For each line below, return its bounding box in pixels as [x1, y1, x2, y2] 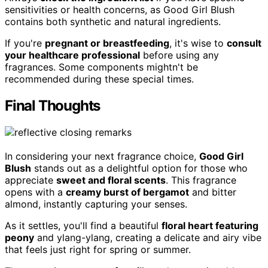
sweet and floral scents [56, 173, 166, 186]
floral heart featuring [162, 219, 258, 232]
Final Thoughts [5, 96, 100, 114]
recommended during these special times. [5, 73, 194, 86]
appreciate [5, 173, 56, 186]
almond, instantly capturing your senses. [5, 197, 187, 210]
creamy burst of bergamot [66, 185, 189, 198]
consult [227, 37, 261, 50]
